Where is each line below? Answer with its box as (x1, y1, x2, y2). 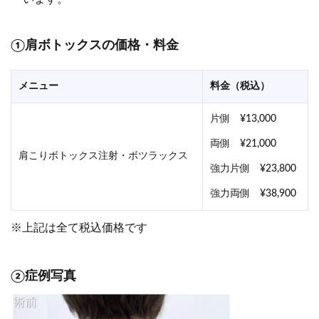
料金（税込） (210, 80, 270, 91)
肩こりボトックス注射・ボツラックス (19, 150, 188, 161)
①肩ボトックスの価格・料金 (11, 38, 179, 52)
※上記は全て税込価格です (11, 221, 147, 234)
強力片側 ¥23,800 (210, 163, 296, 174)
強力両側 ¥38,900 (210, 188, 296, 199)
